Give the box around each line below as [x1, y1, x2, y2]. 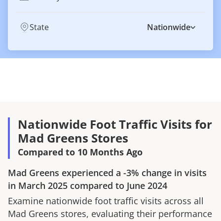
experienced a [59, 167, 123, 179]
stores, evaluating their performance [58, 207, 212, 220]
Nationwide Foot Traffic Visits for [18, 116, 212, 132]
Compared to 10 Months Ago [18, 146, 143, 158]
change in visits [139, 167, 207, 179]
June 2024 [127, 180, 167, 191]
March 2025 [18, 180, 68, 191]
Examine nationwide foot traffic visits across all [8, 194, 204, 207]
